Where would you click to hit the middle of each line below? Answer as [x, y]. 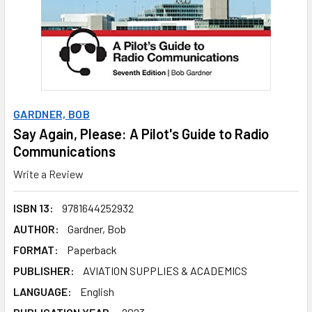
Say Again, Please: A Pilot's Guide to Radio [141, 134]
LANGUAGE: [42, 291]
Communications [64, 151]
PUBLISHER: [44, 270]
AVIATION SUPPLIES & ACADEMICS [165, 270]
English [97, 291]
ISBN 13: [33, 208]
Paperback [92, 249]
